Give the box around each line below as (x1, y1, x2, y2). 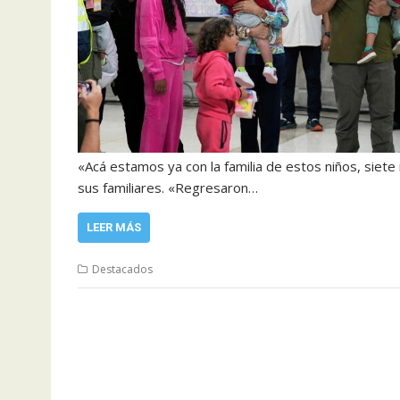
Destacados (92, 262, 153, 277)
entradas (77, 353, 162, 379)
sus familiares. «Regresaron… (78, 179, 258, 196)
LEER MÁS (87, 221, 141, 234)
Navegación (77, 306, 191, 332)
